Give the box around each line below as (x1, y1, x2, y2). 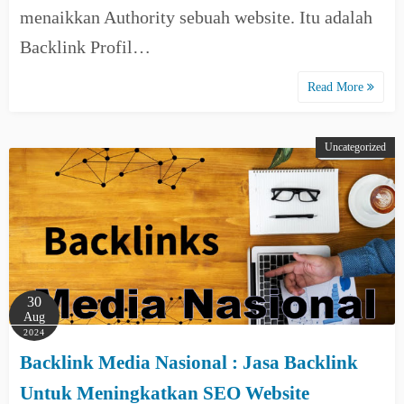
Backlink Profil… (20, 37, 151, 57)
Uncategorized (325, 141, 386, 153)
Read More (308, 80, 367, 94)
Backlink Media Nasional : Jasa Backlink (20, 352, 358, 373)
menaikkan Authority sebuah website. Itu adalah (20, 7, 372, 27)
